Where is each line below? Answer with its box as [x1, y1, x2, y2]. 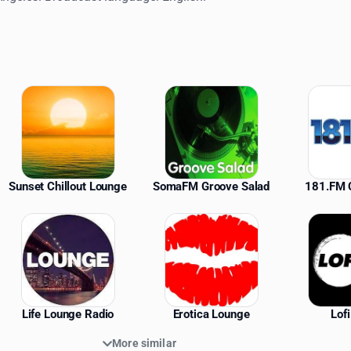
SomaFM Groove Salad [152, 179, 270, 194]
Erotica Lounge [172, 307, 250, 322]
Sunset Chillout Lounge [9, 179, 127, 194]
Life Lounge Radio [21, 307, 114, 322]
